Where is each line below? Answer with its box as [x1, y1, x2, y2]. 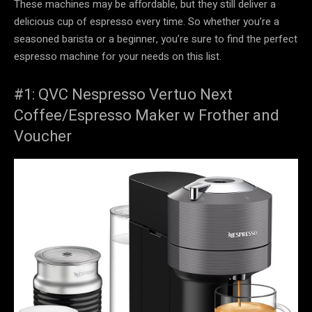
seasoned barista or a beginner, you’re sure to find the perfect [14, 31, 297, 47]
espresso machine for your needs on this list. [14, 48, 221, 64]
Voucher [14, 127, 72, 145]
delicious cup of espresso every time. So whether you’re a [14, 13, 279, 29]
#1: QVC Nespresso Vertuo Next [14, 85, 233, 103]
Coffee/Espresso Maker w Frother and [14, 106, 279, 124]
